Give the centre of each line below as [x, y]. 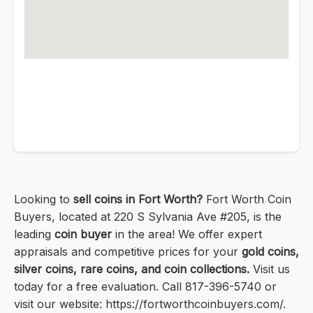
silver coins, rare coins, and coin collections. [132, 269]
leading [34, 234]
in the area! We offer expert [187, 234]
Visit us [270, 269]
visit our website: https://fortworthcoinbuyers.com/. [150, 304]
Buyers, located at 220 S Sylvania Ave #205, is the [148, 217]
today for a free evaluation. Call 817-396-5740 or [145, 287]
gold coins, [270, 252]
